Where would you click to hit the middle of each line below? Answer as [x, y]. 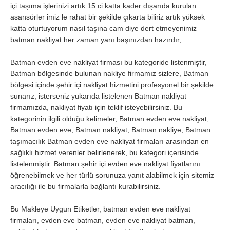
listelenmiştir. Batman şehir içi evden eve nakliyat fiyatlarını [105, 164]
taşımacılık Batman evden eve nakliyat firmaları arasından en [110, 141]
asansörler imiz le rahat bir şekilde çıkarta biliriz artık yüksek [108, 17]
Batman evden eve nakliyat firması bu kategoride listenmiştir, [109, 62]
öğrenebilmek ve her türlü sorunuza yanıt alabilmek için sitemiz [112, 175]
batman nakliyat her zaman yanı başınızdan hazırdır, [96, 40]
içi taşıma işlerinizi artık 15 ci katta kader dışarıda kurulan [103, 6]
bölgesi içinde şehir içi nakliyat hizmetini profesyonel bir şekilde [112, 85]
